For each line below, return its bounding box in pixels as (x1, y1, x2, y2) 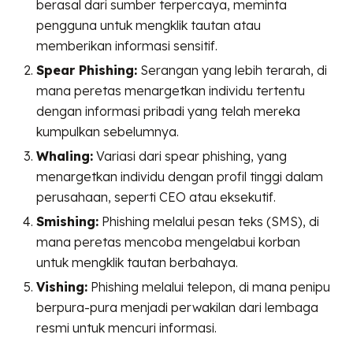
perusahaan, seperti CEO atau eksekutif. (36, 188, 277, 205)
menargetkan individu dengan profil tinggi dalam (36, 168, 324, 184)
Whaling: (36, 147, 94, 164)
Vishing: (36, 278, 88, 295)
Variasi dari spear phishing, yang (93, 147, 288, 164)
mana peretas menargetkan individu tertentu (36, 82, 306, 98)
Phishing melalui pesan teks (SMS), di (98, 213, 320, 229)
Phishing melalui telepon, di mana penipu (87, 278, 331, 295)
